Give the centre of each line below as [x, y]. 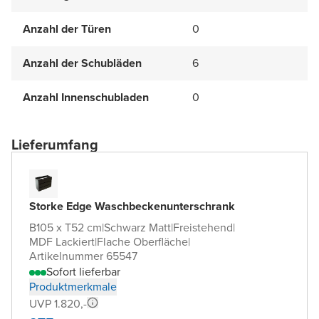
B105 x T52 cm [66, 227]
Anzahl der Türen [67, 28]
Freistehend [203, 227]
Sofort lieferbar [83, 271]
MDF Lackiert [62, 241]
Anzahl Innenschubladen [86, 97]
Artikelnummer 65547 [83, 256]
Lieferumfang [55, 144]
